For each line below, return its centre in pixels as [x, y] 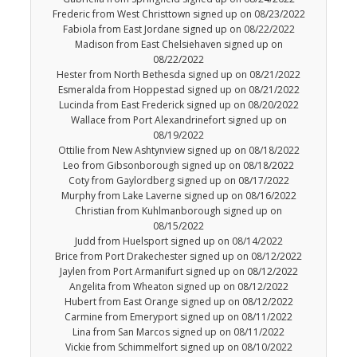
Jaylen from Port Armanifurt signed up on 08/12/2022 [178, 272]
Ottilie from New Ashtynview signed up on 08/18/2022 [178, 151]
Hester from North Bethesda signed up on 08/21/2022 [178, 75]
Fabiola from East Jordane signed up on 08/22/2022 [178, 29]
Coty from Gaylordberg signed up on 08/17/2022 [178, 181]
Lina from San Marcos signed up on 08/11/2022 [178, 332]
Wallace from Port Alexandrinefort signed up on [178, 120]
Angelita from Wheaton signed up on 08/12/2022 [178, 287]
